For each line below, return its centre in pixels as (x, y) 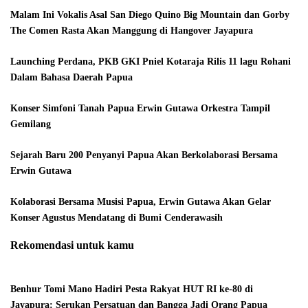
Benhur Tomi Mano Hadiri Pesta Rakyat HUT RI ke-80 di (132, 289)
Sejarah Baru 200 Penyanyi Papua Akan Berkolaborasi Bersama (144, 155)
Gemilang (31, 124)
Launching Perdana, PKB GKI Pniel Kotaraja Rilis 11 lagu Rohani (151, 61)
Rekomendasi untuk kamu (72, 245)
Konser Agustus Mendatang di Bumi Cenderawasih (117, 217)
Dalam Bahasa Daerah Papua (71, 77)
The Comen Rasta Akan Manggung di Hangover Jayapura (132, 30)
